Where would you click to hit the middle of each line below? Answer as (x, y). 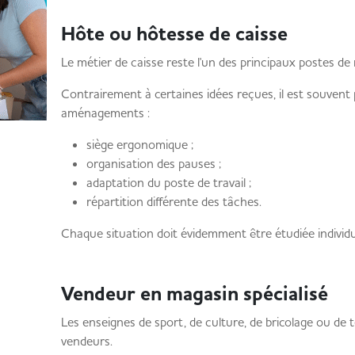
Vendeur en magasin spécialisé (194, 294)
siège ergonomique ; (139, 144)
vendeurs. (86, 341)
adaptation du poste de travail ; (168, 182)
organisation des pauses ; (153, 163)
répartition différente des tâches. (174, 201)
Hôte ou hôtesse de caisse (174, 34)
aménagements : (105, 113)
